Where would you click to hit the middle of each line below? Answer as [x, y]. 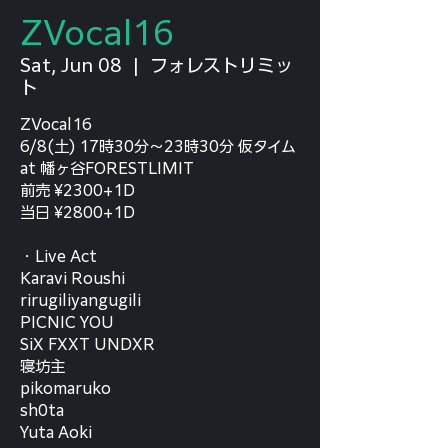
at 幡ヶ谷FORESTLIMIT [107, 168]
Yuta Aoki [56, 432]
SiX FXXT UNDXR [87, 344]
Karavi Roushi [72, 278]
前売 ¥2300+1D [77, 190]
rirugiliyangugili [80, 300]
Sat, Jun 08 [71, 65]
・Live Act [58, 256]
